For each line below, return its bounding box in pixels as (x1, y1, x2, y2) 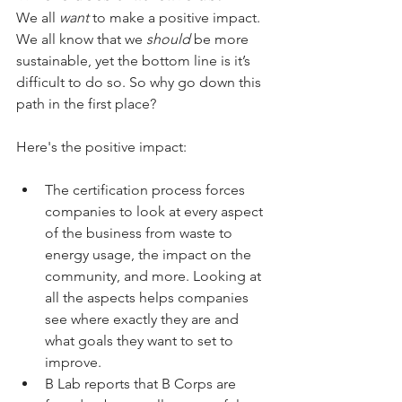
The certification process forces (45, 180, 249, 198)
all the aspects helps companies (45, 288, 252, 306)
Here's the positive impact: (16, 137, 187, 155)
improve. (45, 353, 105, 371)
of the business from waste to (45, 223, 236, 241)
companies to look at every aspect (45, 202, 267, 220)
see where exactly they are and (45, 310, 242, 328)
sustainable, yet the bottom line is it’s (16, 51, 254, 69)
